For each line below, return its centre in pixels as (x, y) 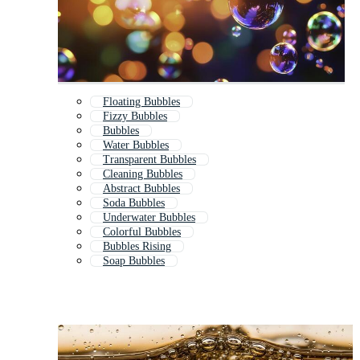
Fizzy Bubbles (135, 117)
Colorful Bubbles (142, 232)
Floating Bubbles (141, 102)
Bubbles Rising (137, 247)
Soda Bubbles (134, 203)
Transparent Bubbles (149, 160)
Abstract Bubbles (141, 189)
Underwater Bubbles (149, 218)
